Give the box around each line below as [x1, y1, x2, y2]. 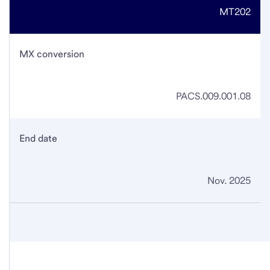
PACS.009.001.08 [176, 90, 251, 102]
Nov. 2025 [207, 175, 251, 187]
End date [19, 133, 57, 145]
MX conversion [19, 48, 84, 60]
